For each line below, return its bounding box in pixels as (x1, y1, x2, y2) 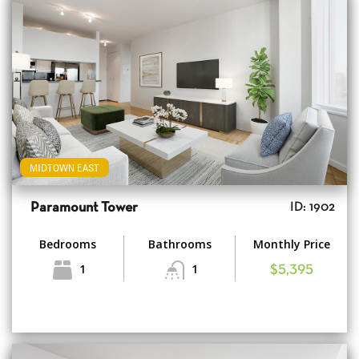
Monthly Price (252, 236, 330, 252)
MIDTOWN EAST (30, 160, 99, 174)
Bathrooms (147, 236, 212, 252)
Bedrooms (38, 236, 96, 252)
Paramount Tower (30, 200, 138, 215)
